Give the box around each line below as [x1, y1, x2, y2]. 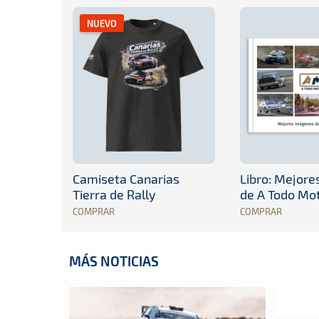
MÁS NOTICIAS [69, 252, 159, 269]
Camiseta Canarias [73, 170, 179, 187]
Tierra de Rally [73, 186, 156, 202]
